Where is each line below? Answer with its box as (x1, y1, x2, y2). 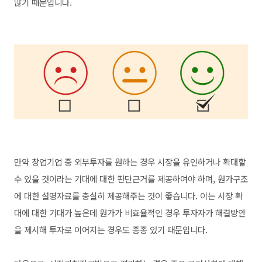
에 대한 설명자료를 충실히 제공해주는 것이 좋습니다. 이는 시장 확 (14, 189, 243, 202)
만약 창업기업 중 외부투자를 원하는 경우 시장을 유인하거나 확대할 (14, 155, 246, 168)
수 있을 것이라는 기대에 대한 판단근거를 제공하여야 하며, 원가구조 (14, 172, 248, 185)
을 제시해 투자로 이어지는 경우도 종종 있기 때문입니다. (14, 223, 217, 236)
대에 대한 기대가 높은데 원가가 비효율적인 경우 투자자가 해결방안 (14, 206, 246, 219)
